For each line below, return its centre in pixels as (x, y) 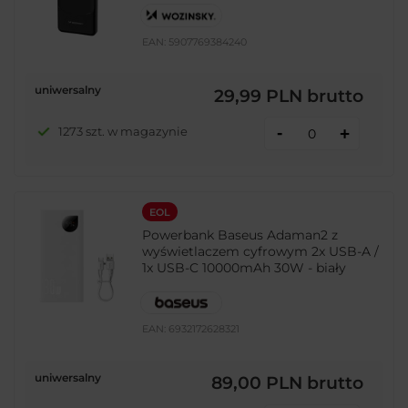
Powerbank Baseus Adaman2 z (240, 235)
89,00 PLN (257, 383)
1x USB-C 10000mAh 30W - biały (245, 267)
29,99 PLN (258, 96)
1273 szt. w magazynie (122, 132)
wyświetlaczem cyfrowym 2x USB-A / (261, 251)
